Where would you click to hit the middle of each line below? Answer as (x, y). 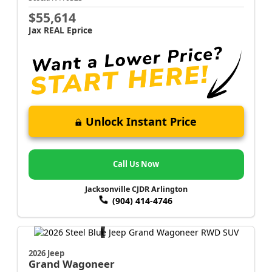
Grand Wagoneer (71, 263)
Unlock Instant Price (141, 122)
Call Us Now (136, 164)
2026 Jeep (46, 253)
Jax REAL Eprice (60, 30)
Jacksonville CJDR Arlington (136, 189)
